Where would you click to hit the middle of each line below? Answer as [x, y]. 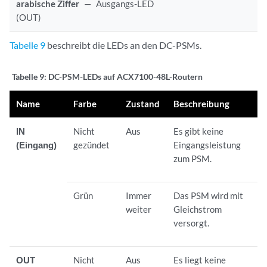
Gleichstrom [198, 209]
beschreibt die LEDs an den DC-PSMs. [123, 45]
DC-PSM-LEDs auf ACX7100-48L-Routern [125, 76]
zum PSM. [193, 158]
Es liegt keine [200, 260]
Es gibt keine [199, 131]
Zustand [143, 103]
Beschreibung [202, 103]
